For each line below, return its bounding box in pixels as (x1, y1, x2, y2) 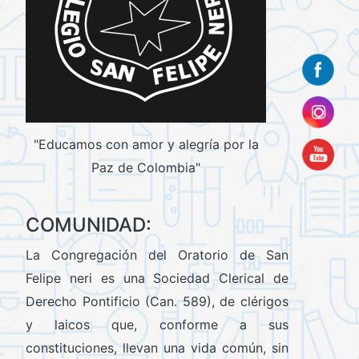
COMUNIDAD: (26, 213, 151, 237)
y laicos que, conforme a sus (26, 317, 288, 333)
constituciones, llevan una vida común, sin (26, 340, 288, 357)
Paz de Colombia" (91, 159, 200, 175)
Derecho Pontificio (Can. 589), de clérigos (26, 293, 288, 310)
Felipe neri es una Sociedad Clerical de (26, 270, 288, 287)
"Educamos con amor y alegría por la (33, 135, 259, 152)
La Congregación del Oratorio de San (26, 247, 288, 264)
